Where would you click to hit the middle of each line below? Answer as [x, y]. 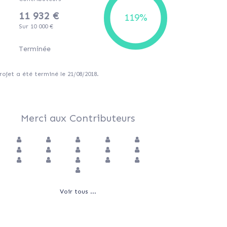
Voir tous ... [78, 192]
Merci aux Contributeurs [78, 118]
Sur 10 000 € [36, 27]
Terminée [35, 49]
